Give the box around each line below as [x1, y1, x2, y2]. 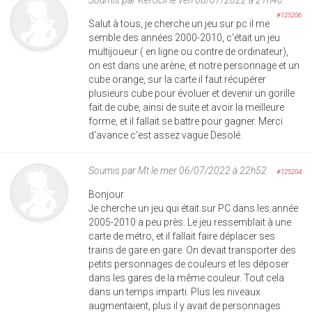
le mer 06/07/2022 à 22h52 [149, 164, 267, 176]
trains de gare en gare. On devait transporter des [88, 244, 296, 256]
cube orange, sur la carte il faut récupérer [88, 73, 266, 85]
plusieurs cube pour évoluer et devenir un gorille [88, 87, 295, 99]
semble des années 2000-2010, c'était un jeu [88, 31, 280, 43]
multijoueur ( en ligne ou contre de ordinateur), [88, 45, 288, 57]
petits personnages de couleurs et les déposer [88, 258, 289, 270]
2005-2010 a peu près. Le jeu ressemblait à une [88, 216, 291, 228]
